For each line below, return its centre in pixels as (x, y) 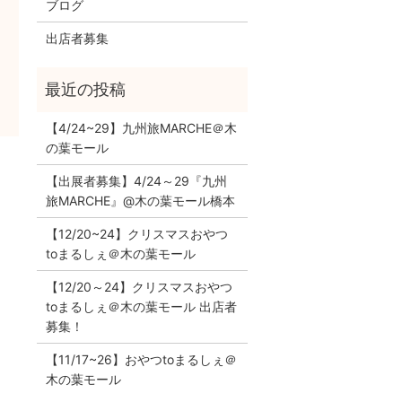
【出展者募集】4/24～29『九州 (136, 180)
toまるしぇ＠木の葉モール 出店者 (141, 306)
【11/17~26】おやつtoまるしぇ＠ (141, 359)
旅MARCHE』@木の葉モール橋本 (140, 200)
